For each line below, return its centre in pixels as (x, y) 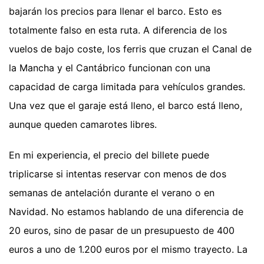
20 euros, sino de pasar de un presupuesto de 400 (122, 231)
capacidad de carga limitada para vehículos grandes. (127, 87)
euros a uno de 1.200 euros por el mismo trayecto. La (128, 250)
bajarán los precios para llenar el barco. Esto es (115, 11)
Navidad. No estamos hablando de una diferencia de (126, 212)
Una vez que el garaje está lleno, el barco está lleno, (126, 106)
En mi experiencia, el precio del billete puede (109, 155)
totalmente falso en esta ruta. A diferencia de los (118, 30)
